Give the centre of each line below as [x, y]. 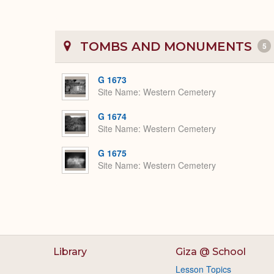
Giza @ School [210, 252]
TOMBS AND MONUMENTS [166, 46]
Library [70, 252]
